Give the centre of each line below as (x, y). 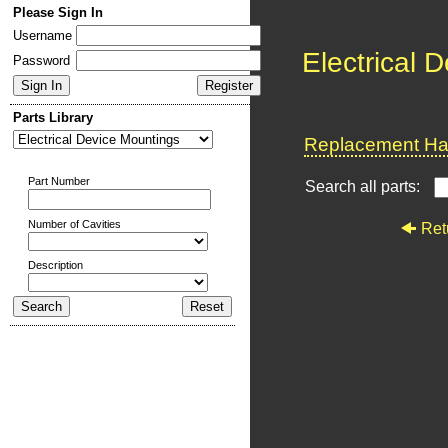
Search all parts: (364, 186)
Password (41, 60)
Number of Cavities (74, 224)
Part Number (59, 181)
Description (55, 265)
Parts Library (53, 117)
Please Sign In (58, 12)
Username (42, 35)
